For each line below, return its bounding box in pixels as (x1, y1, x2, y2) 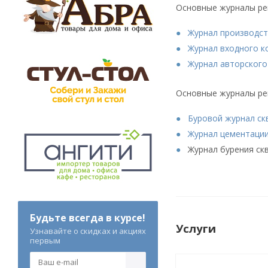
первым (30, 235, 60, 246)
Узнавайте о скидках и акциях (30, 226, 146, 236)
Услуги (176, 221, 216, 236)
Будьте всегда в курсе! (30, 211, 145, 224)
